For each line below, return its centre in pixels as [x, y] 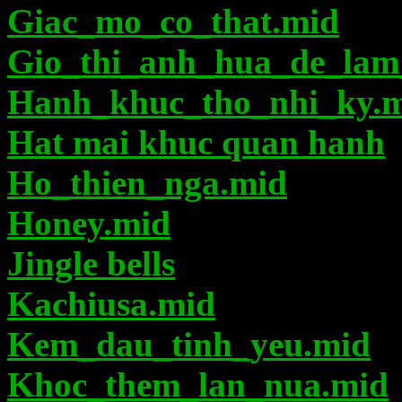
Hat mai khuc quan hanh [196, 142]
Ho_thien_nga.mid [147, 183]
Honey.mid [89, 223]
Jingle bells [91, 263]
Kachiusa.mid [111, 304]
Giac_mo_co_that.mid [173, 21]
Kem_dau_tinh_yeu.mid [189, 344]
